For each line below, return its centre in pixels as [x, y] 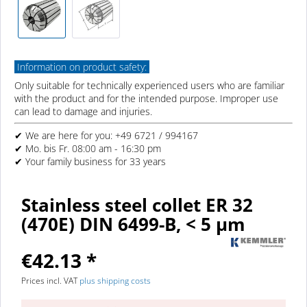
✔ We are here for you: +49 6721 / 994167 [106, 135]
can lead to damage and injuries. [83, 111]
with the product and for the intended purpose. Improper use [146, 98]
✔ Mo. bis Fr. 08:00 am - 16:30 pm [88, 148]
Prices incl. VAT [50, 281]
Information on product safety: [82, 67]
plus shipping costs [115, 281]
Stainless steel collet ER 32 [137, 205]
